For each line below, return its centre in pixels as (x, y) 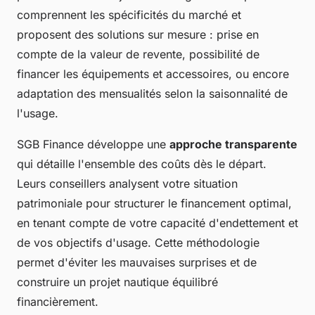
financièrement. (58, 302)
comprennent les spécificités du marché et (129, 15)
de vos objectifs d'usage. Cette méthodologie (138, 243)
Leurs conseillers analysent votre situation (127, 184)
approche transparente (233, 144)
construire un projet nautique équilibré (117, 282)
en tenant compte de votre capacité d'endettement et (157, 223)
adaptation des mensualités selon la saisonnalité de (152, 94)
